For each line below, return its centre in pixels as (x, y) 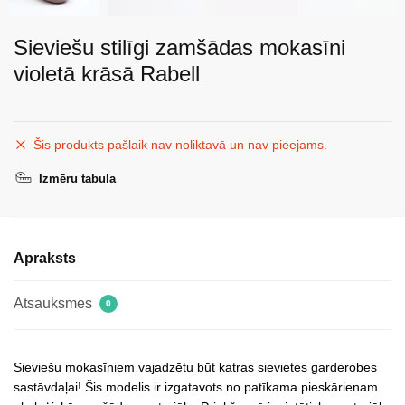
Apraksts (45, 259)
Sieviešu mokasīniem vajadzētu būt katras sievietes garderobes (195, 367)
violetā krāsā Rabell (107, 74)
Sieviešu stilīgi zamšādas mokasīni (179, 48)
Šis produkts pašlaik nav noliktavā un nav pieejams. (180, 145)
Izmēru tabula (77, 179)
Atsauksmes (55, 304)
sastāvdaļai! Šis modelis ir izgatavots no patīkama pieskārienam (196, 387)
